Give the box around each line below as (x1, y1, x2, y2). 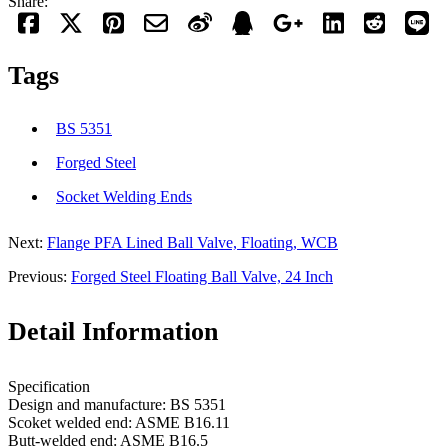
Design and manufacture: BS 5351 (8, 396, 226, 414)
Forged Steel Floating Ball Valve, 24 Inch (71, 267, 333, 285)
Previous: (8, 267, 71, 285)
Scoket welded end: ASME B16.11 (8, 414, 230, 432)
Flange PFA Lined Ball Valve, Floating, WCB (47, 233, 338, 251)
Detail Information (8, 317, 218, 347)
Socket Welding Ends (56, 187, 192, 205)
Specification (8, 378, 90, 396)
